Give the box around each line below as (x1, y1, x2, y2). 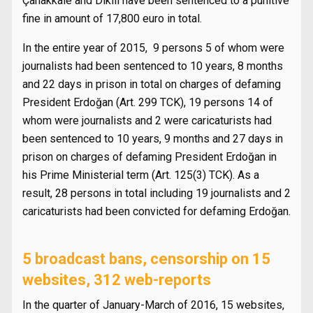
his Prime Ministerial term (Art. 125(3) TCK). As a (22, 168, 259, 182)
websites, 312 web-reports (22, 271, 211, 289)
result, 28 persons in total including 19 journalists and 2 (22, 187, 291, 200)
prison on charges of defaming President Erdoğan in (22, 150, 277, 163)
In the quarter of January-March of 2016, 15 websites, (22, 298, 284, 312)
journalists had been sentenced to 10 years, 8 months (22, 59, 283, 73)
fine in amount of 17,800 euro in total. (22, 12, 202, 25)
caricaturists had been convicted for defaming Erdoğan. (22, 205, 291, 218)
